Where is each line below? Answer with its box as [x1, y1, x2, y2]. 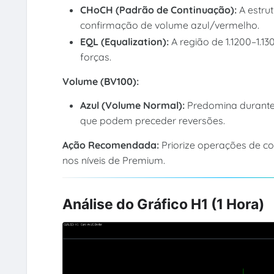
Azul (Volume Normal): [80, 99, 188, 112]
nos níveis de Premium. [62, 154, 165, 166]
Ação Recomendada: [62, 138, 161, 151]
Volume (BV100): [62, 75, 139, 87]
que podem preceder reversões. [80, 114, 226, 127]
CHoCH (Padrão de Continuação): [80, 4, 240, 17]
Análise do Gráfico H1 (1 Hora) [62, 195, 264, 213]
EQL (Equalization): [80, 35, 172, 48]
